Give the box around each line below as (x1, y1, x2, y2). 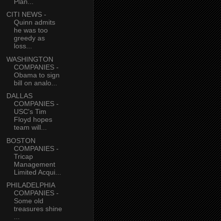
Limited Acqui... (13, 168, 61, 176)
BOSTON (6, 136, 36, 145)
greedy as (13, 34, 45, 42)
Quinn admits (13, 18, 55, 27)
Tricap (13, 152, 33, 160)
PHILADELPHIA (6, 181, 55, 189)
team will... (13, 123, 47, 132)
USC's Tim (13, 108, 46, 116)
